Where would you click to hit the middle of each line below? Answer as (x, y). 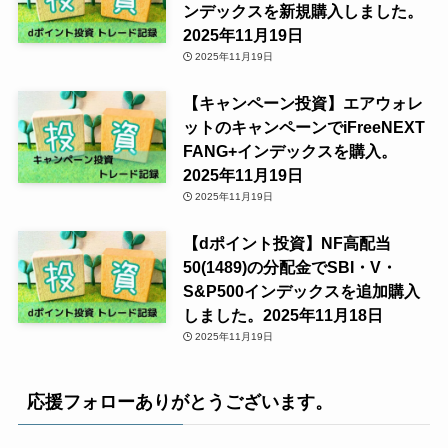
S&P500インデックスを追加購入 (301, 291)
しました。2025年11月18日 (282, 315)
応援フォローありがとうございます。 (179, 402)
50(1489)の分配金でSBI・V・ (289, 267)
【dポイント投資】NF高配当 (286, 243)
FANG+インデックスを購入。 (289, 151)
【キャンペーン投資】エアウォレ (302, 103)
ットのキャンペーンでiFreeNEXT (303, 127)
